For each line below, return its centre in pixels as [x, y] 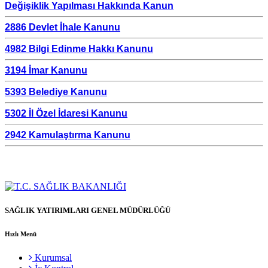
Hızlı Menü [21, 234]
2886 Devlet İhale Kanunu [63, 28]
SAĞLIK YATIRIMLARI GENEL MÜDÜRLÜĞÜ [88, 210]
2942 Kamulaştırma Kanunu [68, 135]
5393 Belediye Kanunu [56, 92]
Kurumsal [52, 257]
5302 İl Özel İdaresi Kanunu [66, 114]
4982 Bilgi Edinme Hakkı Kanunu [79, 49]
